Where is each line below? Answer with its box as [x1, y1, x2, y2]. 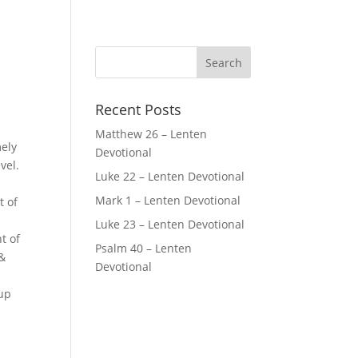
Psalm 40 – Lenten [95, 241, 193, 256]
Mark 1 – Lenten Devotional [95, 193, 241, 208]
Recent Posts [95, 100, 182, 119]
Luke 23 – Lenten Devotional [95, 217, 245, 232]
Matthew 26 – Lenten [95, 126, 208, 141]
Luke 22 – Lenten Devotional [95, 169, 245, 184]
